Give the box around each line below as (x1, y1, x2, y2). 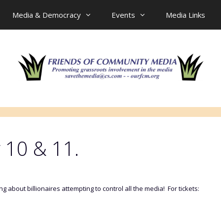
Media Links (166, 10, 205, 20)
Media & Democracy (12, 10, 81, 20)
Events (111, 10, 135, 20)
